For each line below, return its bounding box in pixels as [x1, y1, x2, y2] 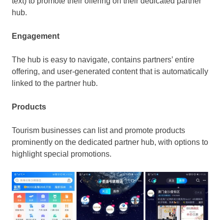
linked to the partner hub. [12, 79, 98, 87]
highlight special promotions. [12, 149, 111, 158]
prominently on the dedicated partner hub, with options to [12, 137, 208, 146]
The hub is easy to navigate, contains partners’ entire [12, 55, 194, 64]
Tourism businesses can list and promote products [12, 126, 185, 135]
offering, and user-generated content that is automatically [12, 67, 208, 76]
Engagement [12, 31, 59, 40]
